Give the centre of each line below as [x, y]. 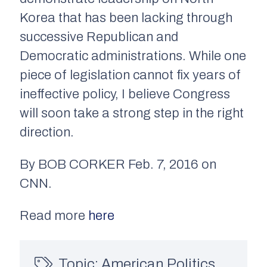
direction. [47, 133]
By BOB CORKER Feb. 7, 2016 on [118, 165]
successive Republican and [99, 37]
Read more [54, 216]
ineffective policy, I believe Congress [125, 94]
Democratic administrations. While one [133, 56]
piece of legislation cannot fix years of [130, 75]
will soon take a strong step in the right [132, 114]
